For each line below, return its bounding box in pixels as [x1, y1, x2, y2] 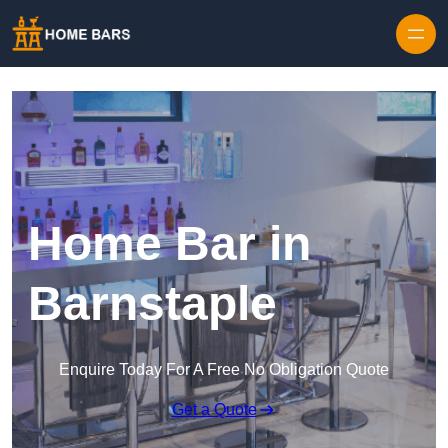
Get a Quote [171, 401, 257, 419]
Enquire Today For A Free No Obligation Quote [59, 361, 389, 379]
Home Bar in [28, 217, 311, 271]
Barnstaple [28, 277, 277, 331]
